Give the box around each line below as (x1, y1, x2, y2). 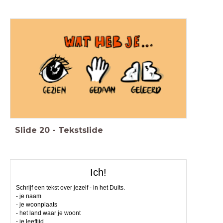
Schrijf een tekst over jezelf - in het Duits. (15, 184, 125, 191)
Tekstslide (58, 125, 103, 135)
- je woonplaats (15, 201, 57, 208)
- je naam (15, 192, 41, 200)
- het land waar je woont (15, 209, 81, 217)
